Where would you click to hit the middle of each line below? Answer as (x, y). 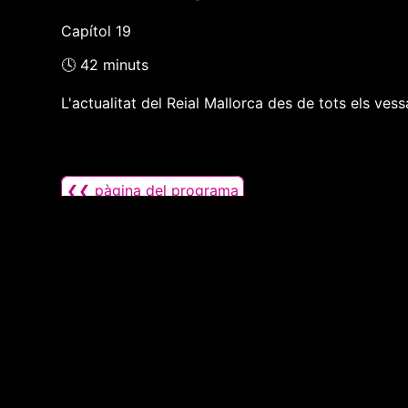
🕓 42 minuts (105, 65)
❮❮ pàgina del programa (153, 191)
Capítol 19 (97, 31)
